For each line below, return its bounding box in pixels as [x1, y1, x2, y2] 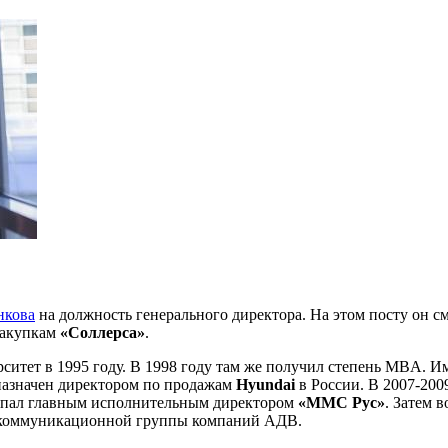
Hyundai [236, 375, 299, 393]
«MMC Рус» [298, 393, 385, 411]
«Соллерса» [60, 323, 145, 341]
